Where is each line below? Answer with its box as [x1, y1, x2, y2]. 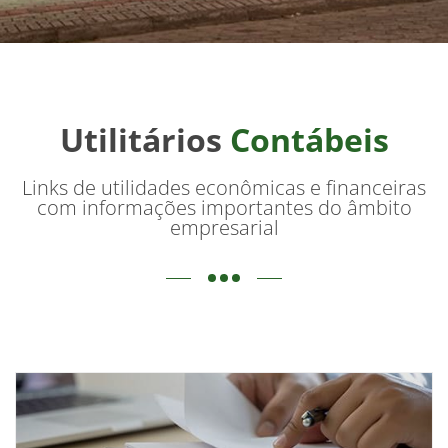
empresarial [169, 213, 279, 241]
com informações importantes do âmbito [36, 193, 412, 221]
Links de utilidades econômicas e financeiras [22, 173, 426, 201]
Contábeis [229, 118, 389, 162]
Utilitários [59, 118, 230, 162]
